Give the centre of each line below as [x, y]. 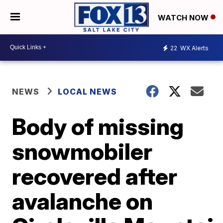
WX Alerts [194, 48]
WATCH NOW [184, 17]
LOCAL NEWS [88, 91]
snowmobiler [82, 151]
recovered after [95, 176]
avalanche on [83, 201]
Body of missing [98, 126]
